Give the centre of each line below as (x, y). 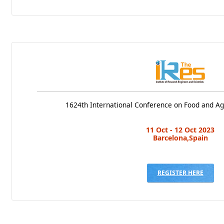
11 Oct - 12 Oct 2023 (180, 129)
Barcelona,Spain (180, 137)
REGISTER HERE (180, 172)
